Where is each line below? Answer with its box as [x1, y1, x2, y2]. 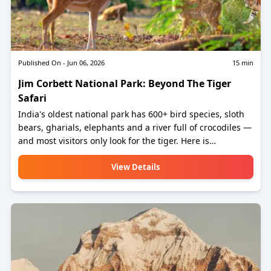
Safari [18, 91, 47, 105]
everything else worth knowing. [18, 148, 146, 160]
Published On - [18, 58, 65, 67]
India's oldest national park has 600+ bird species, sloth [18, 108, 244, 120]
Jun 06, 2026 [67, 58, 105, 67]
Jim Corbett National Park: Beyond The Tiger [18, 77, 231, 90]
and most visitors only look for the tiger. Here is [18, 135, 209, 146]
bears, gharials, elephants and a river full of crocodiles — [18, 122, 252, 133]
